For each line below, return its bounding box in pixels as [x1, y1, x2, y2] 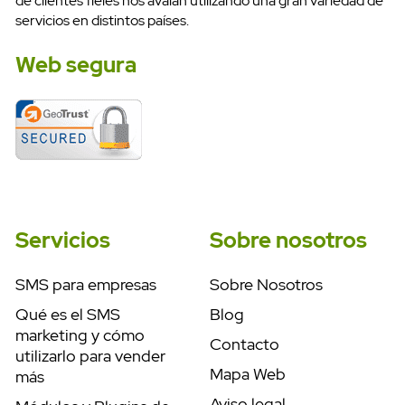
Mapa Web [210, 363, 287, 385]
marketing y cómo [15, 325, 145, 346]
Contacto [210, 334, 280, 355]
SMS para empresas [15, 274, 156, 296]
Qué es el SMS [15, 304, 120, 325]
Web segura [15, 51, 137, 80]
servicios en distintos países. [15, 11, 189, 31]
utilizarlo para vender [15, 345, 165, 367]
